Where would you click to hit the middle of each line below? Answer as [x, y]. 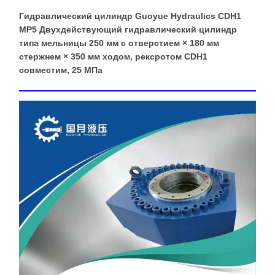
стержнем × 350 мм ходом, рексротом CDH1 [113, 56]
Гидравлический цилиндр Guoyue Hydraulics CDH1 [130, 16]
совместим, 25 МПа [61, 70]
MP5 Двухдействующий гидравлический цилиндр [128, 29]
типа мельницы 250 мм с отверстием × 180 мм [119, 43]
